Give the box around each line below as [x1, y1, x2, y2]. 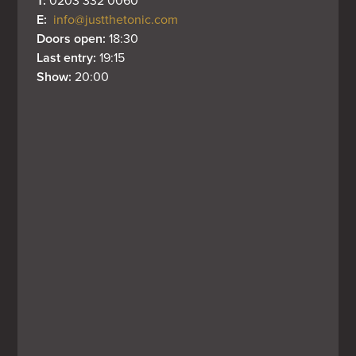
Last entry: [37, 49, 100, 66]
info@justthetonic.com [53, 11, 179, 28]
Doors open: [37, 30, 110, 47]
